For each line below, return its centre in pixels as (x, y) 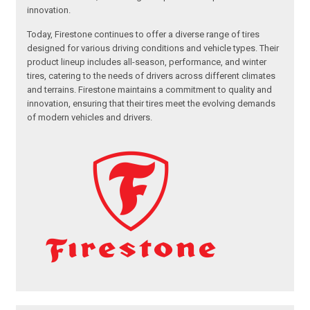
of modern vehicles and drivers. (91, 118)
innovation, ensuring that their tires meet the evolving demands (152, 104)
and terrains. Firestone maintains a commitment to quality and (150, 90)
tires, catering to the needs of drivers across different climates (152, 76)
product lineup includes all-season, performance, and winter (147, 62)
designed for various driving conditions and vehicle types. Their (153, 48)
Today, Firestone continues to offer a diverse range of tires (144, 35)
